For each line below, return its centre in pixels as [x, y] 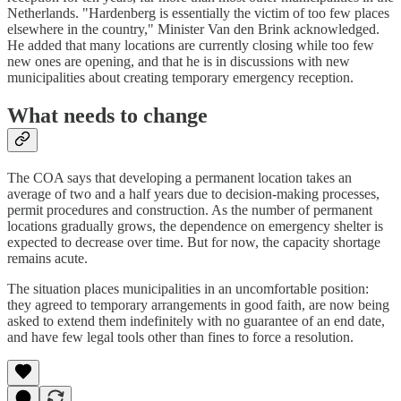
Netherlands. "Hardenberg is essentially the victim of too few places [198, 13]
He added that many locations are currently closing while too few [191, 46]
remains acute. [47, 258]
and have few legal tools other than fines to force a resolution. [180, 337]
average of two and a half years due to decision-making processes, [193, 193]
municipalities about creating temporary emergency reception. [180, 78]
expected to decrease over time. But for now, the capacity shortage [194, 242]
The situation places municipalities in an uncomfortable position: [188, 288]
